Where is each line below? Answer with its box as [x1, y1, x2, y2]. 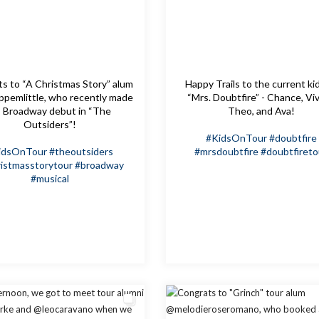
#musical [30, 172, 69, 185]
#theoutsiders [49, 145, 114, 158]
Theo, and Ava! [227, 105, 295, 117]
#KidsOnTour [205, 132, 267, 145]
